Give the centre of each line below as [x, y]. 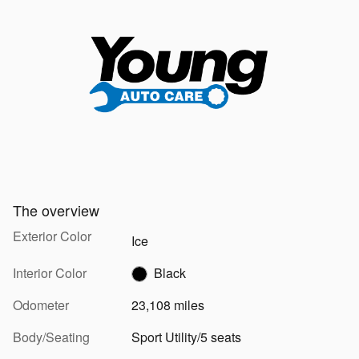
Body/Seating [51, 337]
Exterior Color [52, 236]
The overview [56, 210]
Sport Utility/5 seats [186, 337]
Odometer [41, 305]
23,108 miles [167, 305]
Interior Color [50, 272]
